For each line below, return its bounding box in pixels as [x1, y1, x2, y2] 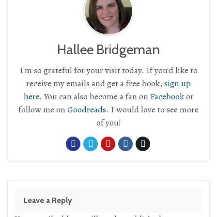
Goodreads [67, 104, 106, 116]
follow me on [18, 104, 67, 116]
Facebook [150, 91, 184, 103]
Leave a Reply [24, 196, 72, 205]
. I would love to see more [106, 104, 199, 116]
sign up [164, 77, 191, 90]
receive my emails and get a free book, [26, 77, 164, 90]
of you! [96, 117, 121, 129]
